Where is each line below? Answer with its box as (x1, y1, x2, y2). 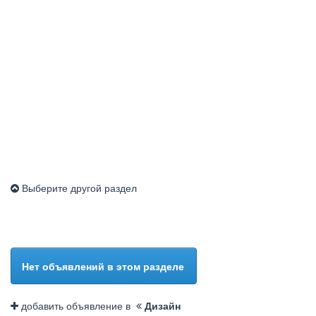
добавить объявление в (18, 298, 136, 312)
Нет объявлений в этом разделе (22, 259, 184, 273)
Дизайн (145, 298, 181, 312)
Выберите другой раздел (19, 181, 137, 195)
